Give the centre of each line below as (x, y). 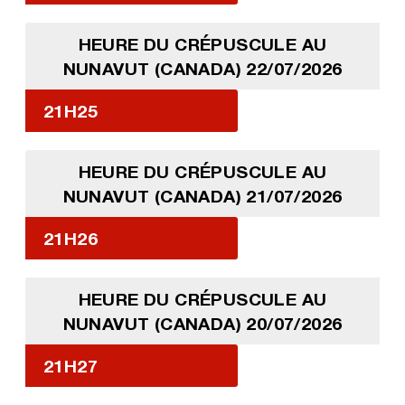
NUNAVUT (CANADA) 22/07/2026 (202, 68)
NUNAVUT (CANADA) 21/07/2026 (202, 195)
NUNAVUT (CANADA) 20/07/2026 (202, 323)
